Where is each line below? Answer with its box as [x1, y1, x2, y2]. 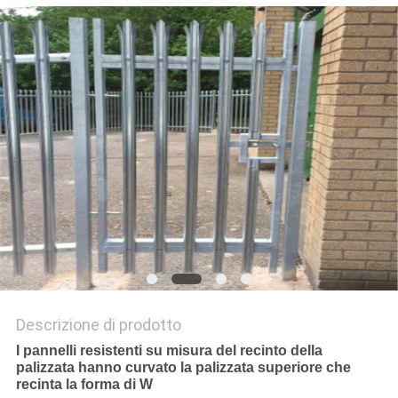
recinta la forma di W [15, 377, 153, 393]
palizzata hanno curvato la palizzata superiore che [15, 360, 351, 376]
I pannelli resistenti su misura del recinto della [15, 343, 322, 359]
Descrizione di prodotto [15, 315, 181, 335]
